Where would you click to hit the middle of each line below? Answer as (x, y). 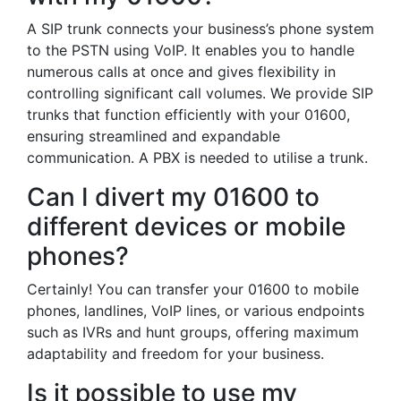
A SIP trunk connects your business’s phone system (200, 29)
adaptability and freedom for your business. (175, 354)
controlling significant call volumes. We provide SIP (200, 93)
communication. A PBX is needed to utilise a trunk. (197, 158)
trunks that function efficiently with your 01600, (188, 115)
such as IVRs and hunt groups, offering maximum (193, 332)
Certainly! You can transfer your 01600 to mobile (193, 289)
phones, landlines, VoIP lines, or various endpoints (196, 311)
